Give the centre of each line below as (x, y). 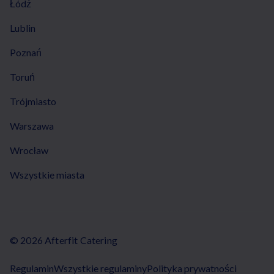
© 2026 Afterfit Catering (64, 240)
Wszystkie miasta (47, 174)
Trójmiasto (33, 101)
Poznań (26, 52)
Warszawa (32, 125)
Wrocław (29, 150)
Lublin (23, 28)
